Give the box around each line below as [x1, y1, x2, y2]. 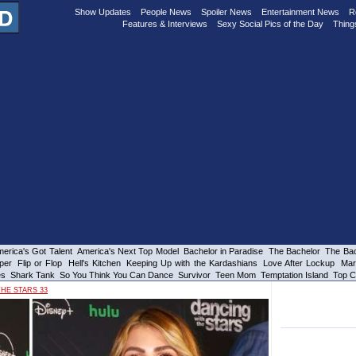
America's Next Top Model [76, 246, 179, 256]
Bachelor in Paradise [183, 246, 264, 256]
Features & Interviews [122, 19, 207, 29]
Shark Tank [10, 270, 55, 280]
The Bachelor [268, 246, 321, 256]
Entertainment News [261, 7, 339, 17]
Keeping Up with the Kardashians [126, 258, 257, 268]
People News [141, 7, 192, 17]
